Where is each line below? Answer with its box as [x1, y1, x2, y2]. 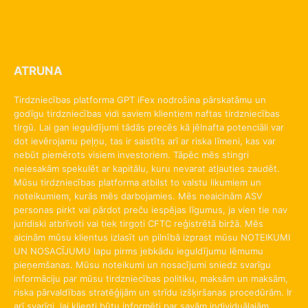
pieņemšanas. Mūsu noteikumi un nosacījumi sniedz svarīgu [14, 258, 271, 270]
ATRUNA [14, 63, 63, 78]
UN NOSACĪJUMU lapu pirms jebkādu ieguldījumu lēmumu [14, 245, 263, 256]
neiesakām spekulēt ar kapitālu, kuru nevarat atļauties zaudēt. [14, 162, 280, 174]
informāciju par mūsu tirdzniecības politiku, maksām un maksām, [14, 272, 288, 284]
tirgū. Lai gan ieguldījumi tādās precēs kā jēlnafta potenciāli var [14, 121, 284, 133]
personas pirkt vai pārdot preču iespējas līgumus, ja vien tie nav [14, 203, 287, 215]
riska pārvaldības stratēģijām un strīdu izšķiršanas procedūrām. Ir [14, 286, 292, 298]
